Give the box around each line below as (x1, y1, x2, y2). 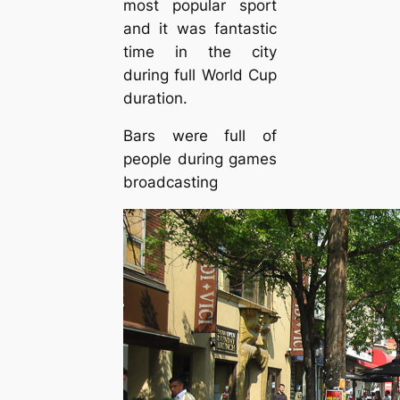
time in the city (122, 42, 278, 61)
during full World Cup (122, 65, 278, 84)
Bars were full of (122, 127, 278, 146)
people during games (122, 150, 278, 169)
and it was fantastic (122, 19, 278, 37)
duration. (122, 88, 187, 107)
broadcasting (122, 173, 218, 192)
